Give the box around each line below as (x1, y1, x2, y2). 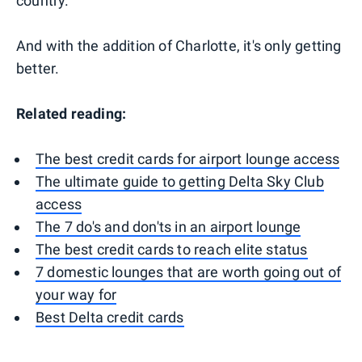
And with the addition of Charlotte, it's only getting (16, 36, 342, 54)
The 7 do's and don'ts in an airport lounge (36, 217, 301, 235)
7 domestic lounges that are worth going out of (36, 263, 342, 280)
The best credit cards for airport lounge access (36, 149, 340, 167)
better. (16, 59, 60, 77)
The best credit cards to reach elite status (36, 240, 308, 258)
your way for (36, 285, 117, 303)
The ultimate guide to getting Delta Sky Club (36, 172, 324, 190)
